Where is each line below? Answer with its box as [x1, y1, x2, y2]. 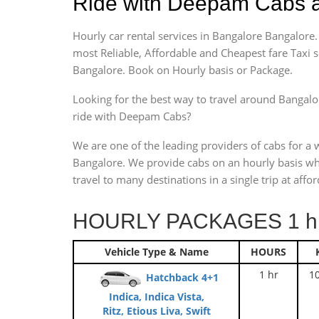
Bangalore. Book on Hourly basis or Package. [73, 63, 293, 77]
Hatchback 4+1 [145, 271, 219, 285]
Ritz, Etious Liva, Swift [102, 304, 211, 318]
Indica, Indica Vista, [108, 290, 204, 303]
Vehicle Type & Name [104, 245, 209, 258]
